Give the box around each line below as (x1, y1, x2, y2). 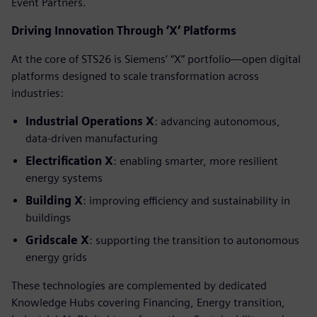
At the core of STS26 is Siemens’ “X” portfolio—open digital (11, 52, 301, 66)
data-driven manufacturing (25, 131, 158, 145)
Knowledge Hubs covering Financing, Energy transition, (11, 295, 285, 309)
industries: (11, 86, 64, 100)
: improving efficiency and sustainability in (83, 193, 290, 207)
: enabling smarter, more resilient (113, 154, 278, 168)
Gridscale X (25, 233, 89, 247)
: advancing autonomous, (154, 114, 280, 128)
